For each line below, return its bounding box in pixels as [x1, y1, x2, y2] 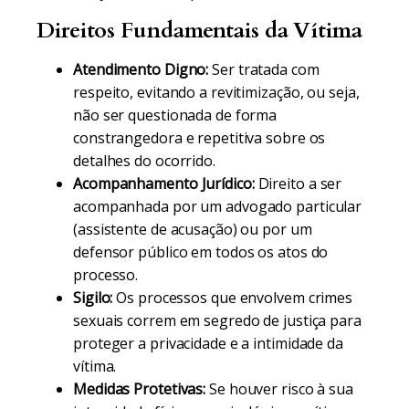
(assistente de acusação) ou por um [73, 219, 312, 239]
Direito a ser [254, 173, 342, 194]
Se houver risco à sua [205, 379, 353, 399]
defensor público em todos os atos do [73, 242, 329, 262]
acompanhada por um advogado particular [73, 196, 362, 216]
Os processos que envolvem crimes [112, 288, 353, 308]
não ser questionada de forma [73, 105, 278, 125]
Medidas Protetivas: [73, 379, 206, 399]
